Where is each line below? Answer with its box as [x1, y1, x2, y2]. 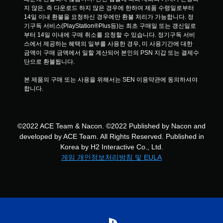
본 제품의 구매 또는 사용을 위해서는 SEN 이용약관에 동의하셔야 [24, 76, 198, 83]
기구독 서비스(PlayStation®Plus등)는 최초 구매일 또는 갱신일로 [24, 22, 196, 29]
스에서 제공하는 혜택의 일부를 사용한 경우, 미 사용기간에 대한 [24, 40, 193, 47]
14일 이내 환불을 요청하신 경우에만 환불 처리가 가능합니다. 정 [24, 13, 194, 20]
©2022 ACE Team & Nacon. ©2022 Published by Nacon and [17, 122, 206, 130]
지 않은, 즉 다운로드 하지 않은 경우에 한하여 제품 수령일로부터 [24, 4, 194, 11]
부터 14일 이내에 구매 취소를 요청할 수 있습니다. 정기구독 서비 [24, 31, 195, 38]
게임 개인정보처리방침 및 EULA [61, 153, 162, 161]
